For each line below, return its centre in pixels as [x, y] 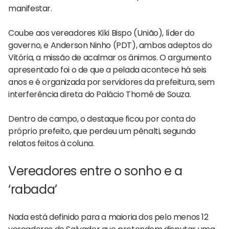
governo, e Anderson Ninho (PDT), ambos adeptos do [110, 45]
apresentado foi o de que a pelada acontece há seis [108, 70]
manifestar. [30, 8]
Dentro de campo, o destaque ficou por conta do [102, 119]
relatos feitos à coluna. [51, 143]
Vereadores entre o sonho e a [95, 171]
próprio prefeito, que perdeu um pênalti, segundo [102, 131]
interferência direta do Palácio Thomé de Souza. [100, 94]
